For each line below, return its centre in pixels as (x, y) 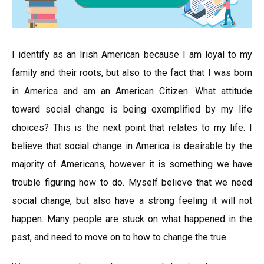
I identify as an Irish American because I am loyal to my (132, 55)
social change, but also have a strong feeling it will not (132, 201)
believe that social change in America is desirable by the (132, 146)
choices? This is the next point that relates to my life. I (132, 128)
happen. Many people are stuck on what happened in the (132, 219)
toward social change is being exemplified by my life (132, 109)
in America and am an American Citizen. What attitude (132, 91)
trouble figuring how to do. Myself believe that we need (132, 182)
